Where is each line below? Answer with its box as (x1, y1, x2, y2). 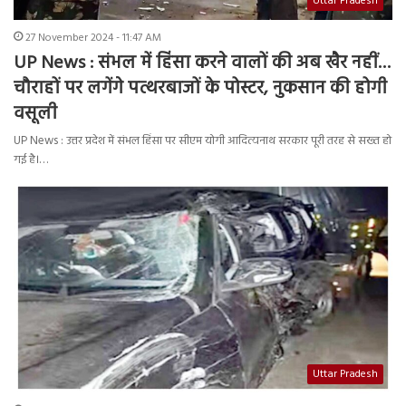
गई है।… (14, 150, 48, 170)
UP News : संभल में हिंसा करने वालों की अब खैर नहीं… (14, 49, 391, 79)
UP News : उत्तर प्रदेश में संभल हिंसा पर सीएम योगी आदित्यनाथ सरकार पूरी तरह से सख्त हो (14, 131, 391, 151)
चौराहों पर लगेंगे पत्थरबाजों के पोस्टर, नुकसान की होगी (14, 74, 387, 104)
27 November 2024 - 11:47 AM (25, 29, 161, 48)
